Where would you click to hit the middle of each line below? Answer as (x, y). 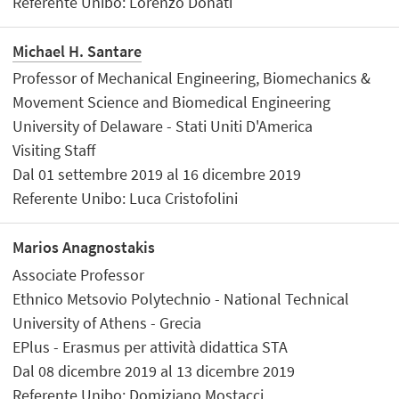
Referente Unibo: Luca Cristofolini (126, 199)
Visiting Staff (54, 151)
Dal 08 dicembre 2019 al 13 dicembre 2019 (154, 370)
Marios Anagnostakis (84, 248)
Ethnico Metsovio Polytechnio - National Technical (181, 298)
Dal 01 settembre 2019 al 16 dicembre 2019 (157, 175)
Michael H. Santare (77, 51)
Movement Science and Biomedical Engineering (172, 102)
